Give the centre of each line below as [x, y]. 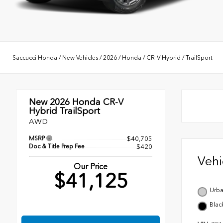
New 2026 [49, 102]
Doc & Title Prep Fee [57, 147]
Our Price [91, 167]
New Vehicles [80, 57]
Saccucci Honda [35, 57]
